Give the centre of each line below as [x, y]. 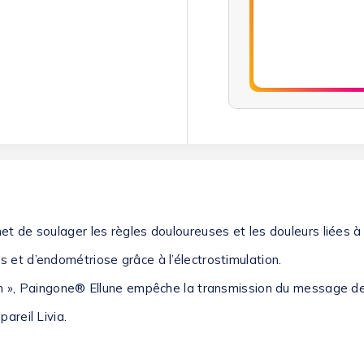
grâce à [144, 259]
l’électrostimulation [224, 259]
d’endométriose [73, 259]
